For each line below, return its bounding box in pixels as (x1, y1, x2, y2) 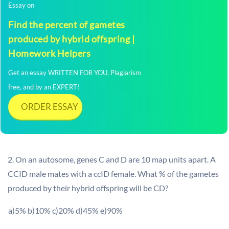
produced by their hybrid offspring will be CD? (8, 183, 168, 193)
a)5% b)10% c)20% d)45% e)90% (8, 205, 123, 215)
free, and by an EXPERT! (8, 83, 79, 91)
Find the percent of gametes (8, 19, 125, 30)
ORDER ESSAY (21, 101, 78, 112)
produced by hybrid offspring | (8, 33, 134, 44)
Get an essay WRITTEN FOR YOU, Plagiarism (8, 68, 141, 77)
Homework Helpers (8, 48, 90, 59)
